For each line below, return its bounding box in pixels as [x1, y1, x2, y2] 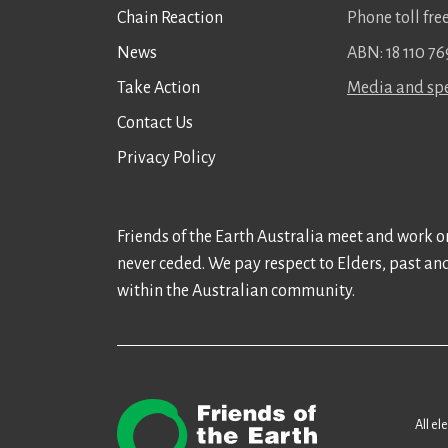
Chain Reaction [117, 8, 223, 27]
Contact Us [117, 113, 193, 132]
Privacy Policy [117, 148, 216, 167]
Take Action [117, 78, 200, 97]
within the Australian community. [117, 281, 355, 300]
